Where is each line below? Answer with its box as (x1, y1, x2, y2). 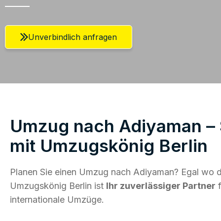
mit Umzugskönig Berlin (10, 135, 208, 156)
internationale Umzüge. (10, 194, 104, 205)
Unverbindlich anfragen (28, 32, 117, 42)
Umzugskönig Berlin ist (10, 181, 106, 191)
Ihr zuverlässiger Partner (106, 181, 216, 191)
